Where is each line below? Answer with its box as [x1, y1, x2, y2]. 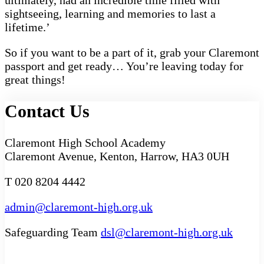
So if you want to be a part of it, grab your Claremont [5, 46, 259, 60]
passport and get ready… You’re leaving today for [5, 60, 243, 73]
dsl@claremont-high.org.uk [101, 225, 233, 239]
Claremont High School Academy [5, 136, 166, 149]
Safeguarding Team [5, 225, 101, 239]
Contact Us [5, 101, 90, 121]
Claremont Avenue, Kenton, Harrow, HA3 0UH [5, 149, 229, 163]
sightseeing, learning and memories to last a [5, 7, 216, 21]
